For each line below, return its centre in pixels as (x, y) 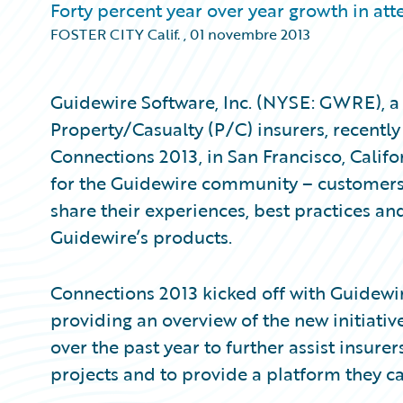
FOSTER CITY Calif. (115, 34)
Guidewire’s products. (141, 237)
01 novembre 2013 (250, 34)
